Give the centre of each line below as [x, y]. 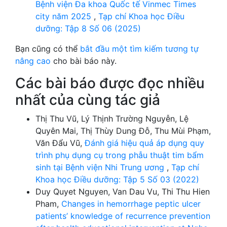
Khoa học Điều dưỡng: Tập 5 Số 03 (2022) [117, 179]
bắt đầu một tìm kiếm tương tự [139, 48]
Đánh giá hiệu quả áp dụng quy [144, 143]
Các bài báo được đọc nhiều [110, 83]
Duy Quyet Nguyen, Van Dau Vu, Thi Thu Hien [123, 191]
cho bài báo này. [84, 61]
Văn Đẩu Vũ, [60, 143]
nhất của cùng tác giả [88, 100]
